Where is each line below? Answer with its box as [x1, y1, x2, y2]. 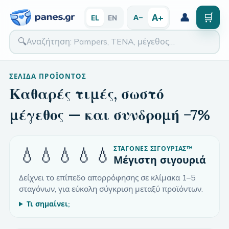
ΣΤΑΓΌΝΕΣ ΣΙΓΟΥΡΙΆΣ [113, 144, 187, 152]
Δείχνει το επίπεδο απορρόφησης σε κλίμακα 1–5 [19, 172, 195, 182]
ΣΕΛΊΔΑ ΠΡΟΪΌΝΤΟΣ [9, 72, 86, 80]
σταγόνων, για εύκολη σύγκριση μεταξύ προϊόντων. [19, 184, 203, 194]
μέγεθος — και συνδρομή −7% [9, 105, 210, 124]
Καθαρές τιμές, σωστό [9, 84, 164, 103]
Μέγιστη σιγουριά [113, 153, 206, 166]
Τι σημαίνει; [26, 199, 70, 208]
